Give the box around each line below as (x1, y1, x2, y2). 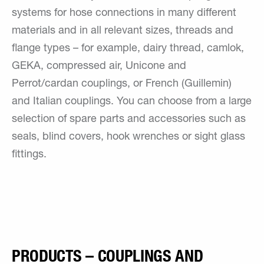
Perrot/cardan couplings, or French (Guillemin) (12, 79, 232, 90)
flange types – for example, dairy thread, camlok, (12, 44, 244, 54)
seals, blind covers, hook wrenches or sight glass (12, 132, 245, 143)
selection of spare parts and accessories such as (12, 114, 246, 125)
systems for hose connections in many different (12, 8, 236, 19)
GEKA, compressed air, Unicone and (12, 61, 186, 72)
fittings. (12, 150, 47, 160)
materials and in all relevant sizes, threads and (12, 26, 233, 37)
